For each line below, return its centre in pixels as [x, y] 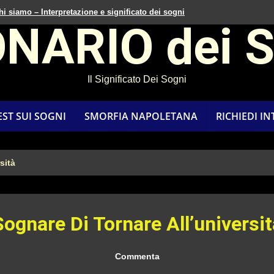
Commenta [137, 256]
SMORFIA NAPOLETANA [141, 116]
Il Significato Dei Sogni [137, 79]
